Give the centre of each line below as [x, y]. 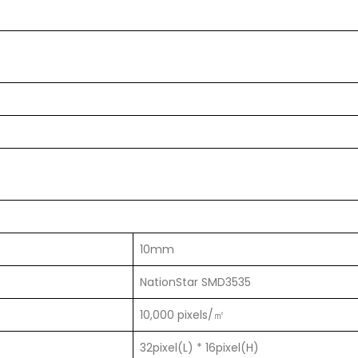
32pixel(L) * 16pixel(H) [199, 348]
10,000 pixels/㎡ [182, 315]
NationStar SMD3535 [195, 282]
